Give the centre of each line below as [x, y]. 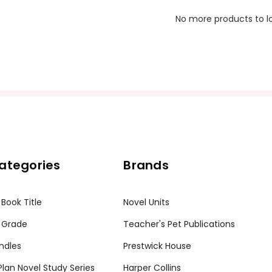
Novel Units [147, 202]
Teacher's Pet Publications [179, 224]
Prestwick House [158, 246]
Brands [146, 165]
